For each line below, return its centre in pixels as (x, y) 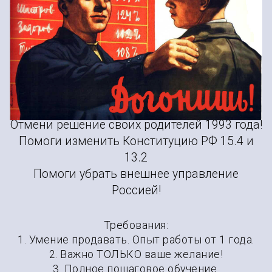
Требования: (136, 225)
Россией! (136, 190)
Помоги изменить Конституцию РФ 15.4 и (136, 141)
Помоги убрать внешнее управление (136, 174)
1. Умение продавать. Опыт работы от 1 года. (136, 240)
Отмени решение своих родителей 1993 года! (136, 124)
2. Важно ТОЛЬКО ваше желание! (136, 254)
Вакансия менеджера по (136, 20)
